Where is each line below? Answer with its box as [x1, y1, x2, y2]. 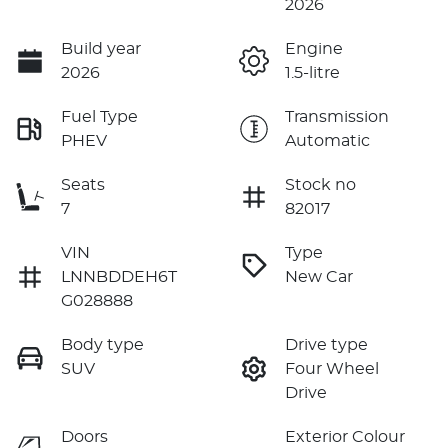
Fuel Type [61, 108, 138, 125]
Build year [61, 40, 141, 57]
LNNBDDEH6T [61, 268, 177, 285]
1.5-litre [285, 64, 340, 81]
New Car [285, 268, 353, 285]
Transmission [285, 108, 389, 125]
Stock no [285, 176, 356, 193]
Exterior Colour [285, 428, 405, 445]
